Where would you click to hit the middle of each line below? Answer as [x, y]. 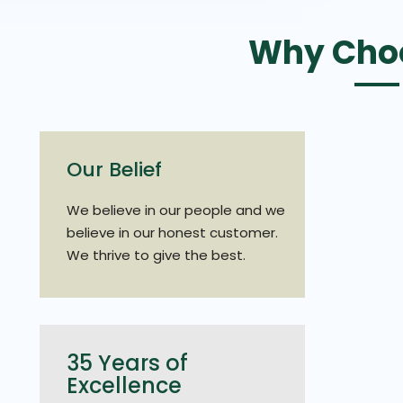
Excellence [124, 385]
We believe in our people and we [176, 210]
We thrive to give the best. [156, 255]
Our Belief [114, 170]
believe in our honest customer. [172, 233]
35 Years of [127, 363]
